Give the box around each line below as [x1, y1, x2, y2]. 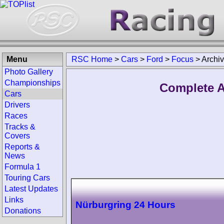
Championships [4, 78, 60, 87]
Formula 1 [4, 162, 40, 171]
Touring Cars [4, 173, 50, 182]
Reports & [4, 142, 40, 151]
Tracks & [4, 122, 35, 131]
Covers [4, 131, 30, 140]
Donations [4, 206, 41, 215]
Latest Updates [4, 184, 58, 193]
